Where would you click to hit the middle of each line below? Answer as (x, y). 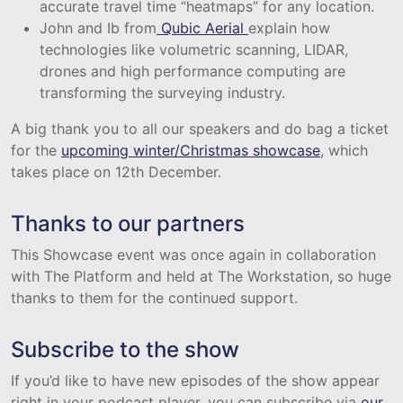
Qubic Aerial (202, 27)
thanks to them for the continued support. (154, 297)
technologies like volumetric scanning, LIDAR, (194, 49)
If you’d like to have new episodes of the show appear (195, 380)
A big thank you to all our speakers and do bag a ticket (200, 128)
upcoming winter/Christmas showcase (191, 150)
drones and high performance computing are (193, 71)
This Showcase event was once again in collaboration (193, 254)
